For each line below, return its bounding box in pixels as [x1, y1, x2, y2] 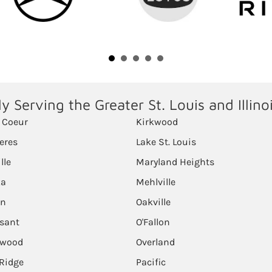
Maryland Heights [136, 156, 214, 168]
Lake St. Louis [136, 136, 196, 148]
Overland [136, 236, 175, 248]
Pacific [136, 256, 166, 268]
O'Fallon [136, 216, 170, 228]
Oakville [136, 196, 171, 208]
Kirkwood [136, 116, 178, 127]
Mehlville [136, 176, 175, 188]
